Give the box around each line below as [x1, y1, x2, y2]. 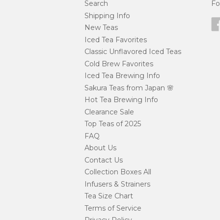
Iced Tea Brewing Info [84, 71, 160, 81]
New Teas [84, 23, 118, 32]
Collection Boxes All [84, 167, 151, 177]
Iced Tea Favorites [84, 35, 147, 44]
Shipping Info [84, 11, 130, 20]
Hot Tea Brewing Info [84, 95, 158, 105]
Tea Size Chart [84, 192, 133, 201]
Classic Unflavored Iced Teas [84, 47, 181, 56]
